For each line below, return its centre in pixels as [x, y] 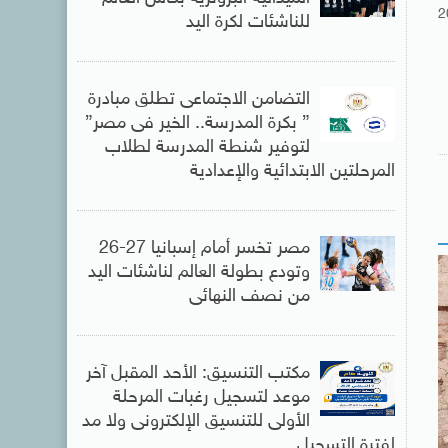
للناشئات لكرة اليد [247, 22]
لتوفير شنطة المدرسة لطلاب [207, 147]
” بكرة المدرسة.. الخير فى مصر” [197, 123]
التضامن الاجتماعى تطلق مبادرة [198, 99]
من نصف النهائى [249, 296]
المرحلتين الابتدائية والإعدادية [292, 171]
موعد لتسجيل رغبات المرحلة [211, 397]
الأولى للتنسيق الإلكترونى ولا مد [195, 421]
